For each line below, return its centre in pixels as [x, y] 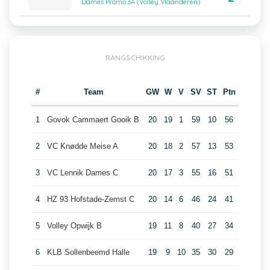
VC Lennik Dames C [82, 173]
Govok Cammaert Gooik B [93, 120]
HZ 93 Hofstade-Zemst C [90, 199]
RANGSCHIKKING [135, 58]
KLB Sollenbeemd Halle [88, 252]
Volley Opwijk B [74, 226]
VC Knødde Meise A [82, 146]
